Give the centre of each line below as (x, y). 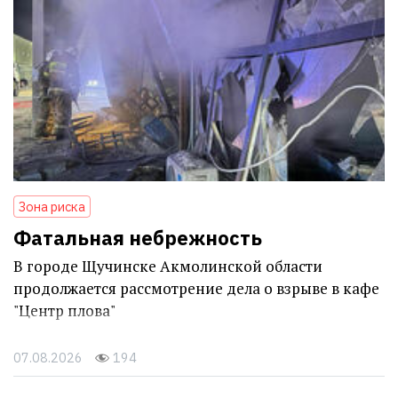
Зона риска (52, 207)
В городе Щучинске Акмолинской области (168, 267)
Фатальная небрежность (138, 238)
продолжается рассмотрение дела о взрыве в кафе (196, 289)
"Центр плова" (64, 311)
